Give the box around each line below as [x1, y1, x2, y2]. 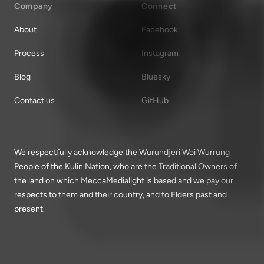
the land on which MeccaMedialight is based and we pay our [14, 175, 233, 186]
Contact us [14, 95, 55, 105]
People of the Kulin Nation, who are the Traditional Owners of [14, 161, 237, 171]
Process [14, 48, 44, 58]
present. [14, 203, 45, 214]
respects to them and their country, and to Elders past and [14, 189, 227, 200]
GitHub [141, 95, 169, 105]
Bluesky [141, 71, 170, 82]
